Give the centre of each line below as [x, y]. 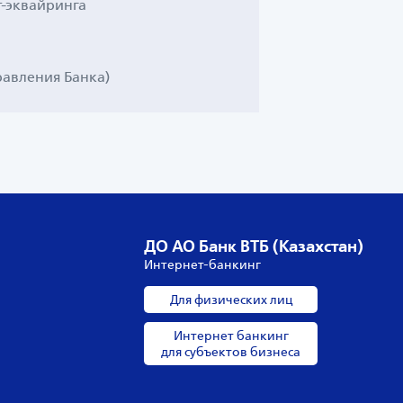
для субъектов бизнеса [231, 352]
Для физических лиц [231, 300]
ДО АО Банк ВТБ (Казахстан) [254, 246]
